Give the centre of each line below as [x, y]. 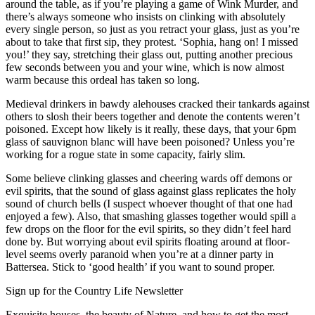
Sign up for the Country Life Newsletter [94, 290]
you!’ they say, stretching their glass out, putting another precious [149, 54]
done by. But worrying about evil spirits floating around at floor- [148, 241]
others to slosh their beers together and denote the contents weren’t [153, 116]
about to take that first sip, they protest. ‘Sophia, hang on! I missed [152, 41]
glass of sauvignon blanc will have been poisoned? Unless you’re [150, 141]
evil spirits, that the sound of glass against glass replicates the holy [151, 191]
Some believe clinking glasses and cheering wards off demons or [149, 178]
